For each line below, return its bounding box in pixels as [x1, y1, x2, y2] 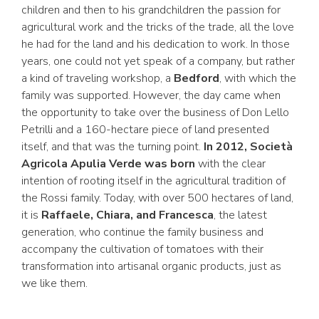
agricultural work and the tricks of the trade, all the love [21, 19, 294, 35]
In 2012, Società [204, 139, 293, 155]
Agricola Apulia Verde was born [21, 156, 195, 172]
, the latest [214, 207, 267, 223]
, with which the [219, 70, 296, 86]
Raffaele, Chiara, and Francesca [41, 207, 214, 223]
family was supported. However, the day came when [21, 88, 281, 103]
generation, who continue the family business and [21, 224, 263, 240]
